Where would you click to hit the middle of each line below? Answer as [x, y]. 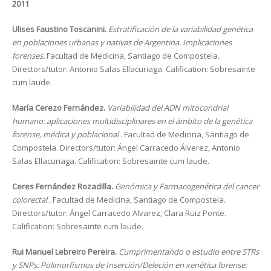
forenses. [29, 56]
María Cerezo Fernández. [60, 108]
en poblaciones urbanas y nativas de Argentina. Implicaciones [122, 42]
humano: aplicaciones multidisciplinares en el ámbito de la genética [132, 121]
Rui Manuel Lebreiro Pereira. [65, 252]
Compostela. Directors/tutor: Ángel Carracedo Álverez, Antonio [126, 148]
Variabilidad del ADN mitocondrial [168, 108]
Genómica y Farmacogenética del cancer [187, 186]
